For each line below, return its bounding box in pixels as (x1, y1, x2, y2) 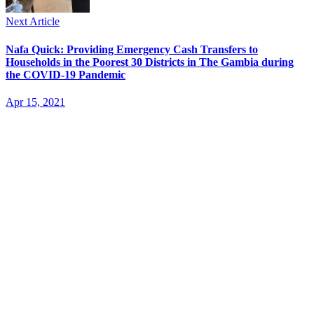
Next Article (6, 15, 60, 28)
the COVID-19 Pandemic (6, 68, 125, 81)
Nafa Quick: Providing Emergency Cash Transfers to (6, 43, 258, 55)
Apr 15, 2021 (6, 95, 65, 108)
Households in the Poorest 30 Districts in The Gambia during (6, 55, 294, 68)
